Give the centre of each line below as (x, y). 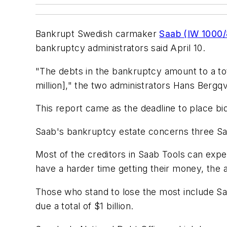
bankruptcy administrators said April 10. (120, 48)
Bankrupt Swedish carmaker (98, 34)
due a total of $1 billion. (85, 206)
